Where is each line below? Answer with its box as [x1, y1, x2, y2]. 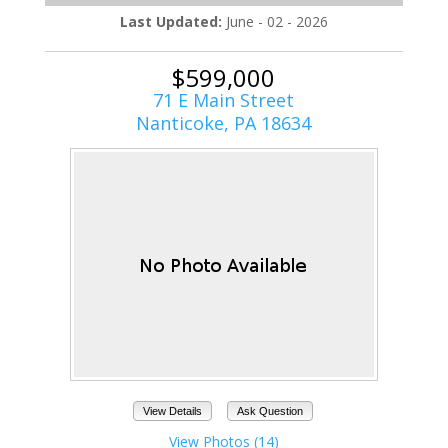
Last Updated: [119, 11, 226, 31]
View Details [143, 405, 203, 418]
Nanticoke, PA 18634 [136, 110, 312, 135]
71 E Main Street [153, 87, 295, 112]
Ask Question [236, 405, 303, 418]
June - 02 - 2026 [225, 11, 328, 31]
